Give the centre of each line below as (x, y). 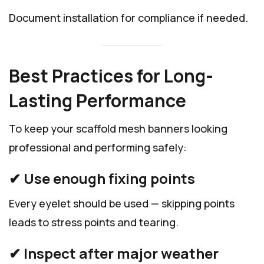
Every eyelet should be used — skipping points (122, 203)
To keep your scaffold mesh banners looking (118, 128)
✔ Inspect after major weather (114, 253)
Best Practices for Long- (111, 75)
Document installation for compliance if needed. (128, 18)
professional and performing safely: (98, 147)
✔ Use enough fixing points (102, 178)
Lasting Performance (98, 100)
